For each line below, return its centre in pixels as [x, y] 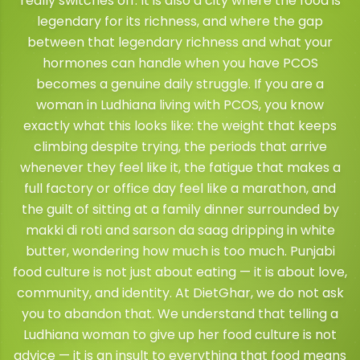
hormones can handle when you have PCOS [180, 63]
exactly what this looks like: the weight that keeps [180, 126]
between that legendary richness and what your [180, 42]
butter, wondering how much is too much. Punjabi [180, 251]
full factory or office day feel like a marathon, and [180, 188]
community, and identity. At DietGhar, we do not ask [180, 293]
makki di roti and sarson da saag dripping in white [180, 230]
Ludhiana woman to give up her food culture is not [180, 335]
